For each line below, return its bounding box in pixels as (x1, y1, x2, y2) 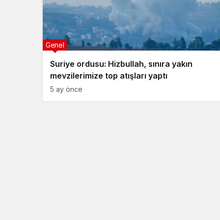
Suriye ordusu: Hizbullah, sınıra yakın (50, 59, 192, 69)
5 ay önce (50, 85, 82, 93)
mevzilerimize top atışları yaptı (50, 71, 167, 81)
